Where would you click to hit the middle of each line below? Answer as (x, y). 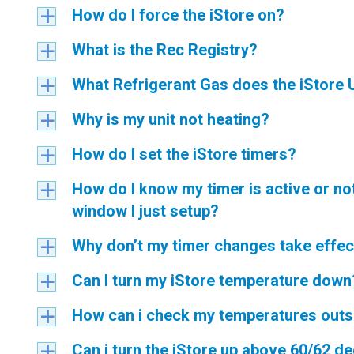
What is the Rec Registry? (165, 50)
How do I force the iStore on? (178, 15)
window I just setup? (145, 211)
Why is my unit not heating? (171, 119)
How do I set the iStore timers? (184, 154)
